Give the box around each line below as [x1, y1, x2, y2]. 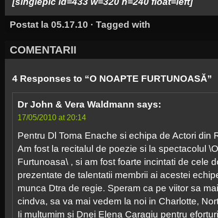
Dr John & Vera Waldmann [18, 99, 134, 109]
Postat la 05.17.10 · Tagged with [10, 19, 150, 30]
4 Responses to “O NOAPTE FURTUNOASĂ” [12, 73, 212, 84]
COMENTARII [10, 44, 76, 56]
